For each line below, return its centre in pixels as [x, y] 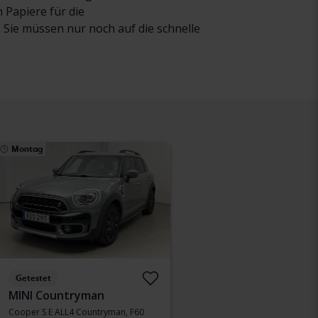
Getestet [33, 278]
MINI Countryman [56, 295]
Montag [27, 149]
